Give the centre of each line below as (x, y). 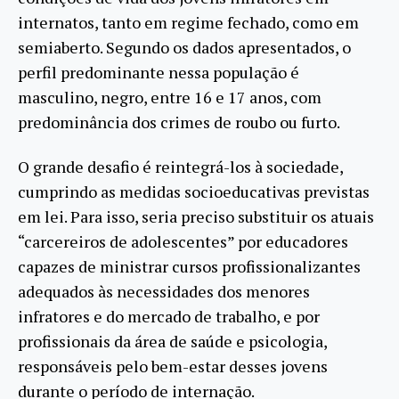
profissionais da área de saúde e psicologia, (172, 342)
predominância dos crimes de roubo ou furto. (179, 122)
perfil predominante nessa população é (159, 72)
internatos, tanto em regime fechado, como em (188, 22)
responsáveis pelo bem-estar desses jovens (173, 366)
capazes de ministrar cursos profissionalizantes (189, 267)
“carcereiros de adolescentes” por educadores (183, 242)
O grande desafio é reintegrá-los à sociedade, (180, 167)
